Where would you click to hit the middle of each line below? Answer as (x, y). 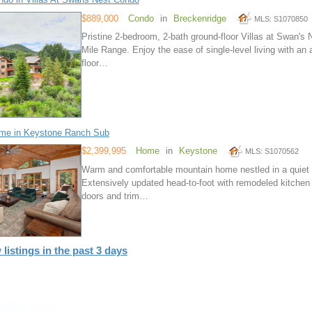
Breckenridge (200, 19)
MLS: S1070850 (281, 19)
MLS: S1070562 (272, 151)
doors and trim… (115, 196)
